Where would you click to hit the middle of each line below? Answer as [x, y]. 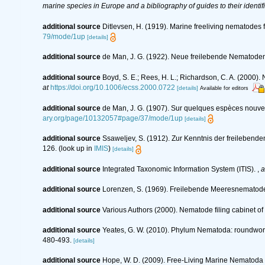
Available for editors [224, 88]
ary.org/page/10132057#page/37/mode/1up [113, 118]
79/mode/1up [64, 36]
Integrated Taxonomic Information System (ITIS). [180, 169]
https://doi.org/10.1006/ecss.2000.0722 [113, 87]
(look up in [75, 149]
